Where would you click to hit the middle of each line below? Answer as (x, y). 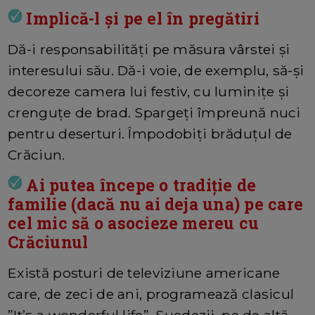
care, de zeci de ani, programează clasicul (151, 294)
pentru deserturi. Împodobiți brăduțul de (150, 134)
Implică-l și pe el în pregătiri (141, 19)
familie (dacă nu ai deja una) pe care (156, 204)
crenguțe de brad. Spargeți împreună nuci (154, 113)
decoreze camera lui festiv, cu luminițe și (149, 92)
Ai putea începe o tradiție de (139, 185)
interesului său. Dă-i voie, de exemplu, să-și (156, 71)
